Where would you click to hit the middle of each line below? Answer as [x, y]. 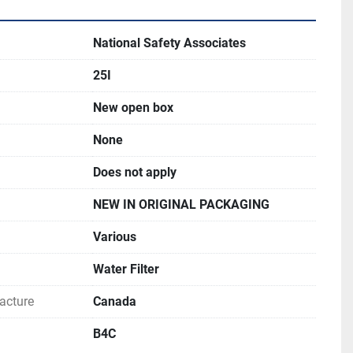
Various [115, 237]
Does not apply [135, 172]
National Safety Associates [169, 43]
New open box [133, 108]
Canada [115, 301]
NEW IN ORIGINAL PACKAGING [181, 204]
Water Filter [126, 269]
